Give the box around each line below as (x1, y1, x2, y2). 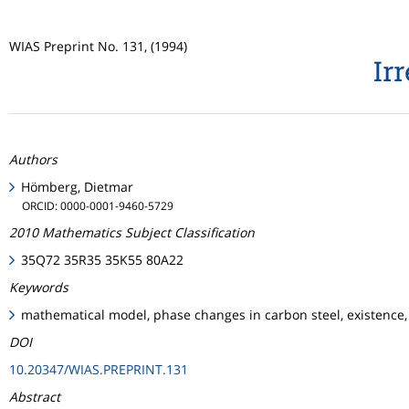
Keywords (9, 278, 68, 296)
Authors (9, 151, 58, 168)
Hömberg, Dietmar (21, 178, 134, 195)
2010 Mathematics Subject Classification (9, 224, 255, 241)
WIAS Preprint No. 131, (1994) (9, 37, 187, 55)
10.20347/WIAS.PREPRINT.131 (9, 361, 188, 378)
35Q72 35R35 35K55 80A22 (21, 251, 184, 268)
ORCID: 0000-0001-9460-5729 (22, 198, 173, 213)
